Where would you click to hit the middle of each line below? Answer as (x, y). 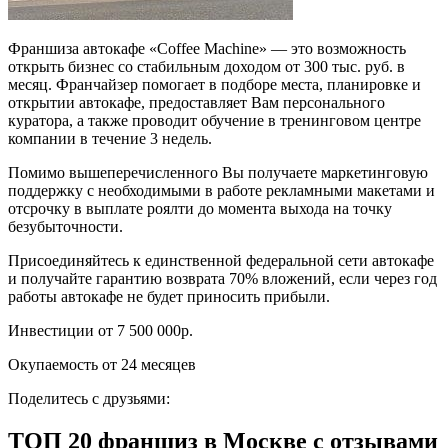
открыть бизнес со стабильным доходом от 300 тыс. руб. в (206, 66)
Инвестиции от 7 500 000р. (100, 330)
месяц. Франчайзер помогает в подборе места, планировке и (214, 84)
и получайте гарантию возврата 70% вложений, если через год (222, 278)
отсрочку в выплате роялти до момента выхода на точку (200, 208)
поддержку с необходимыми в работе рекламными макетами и (221, 190)
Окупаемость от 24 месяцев (102, 364)
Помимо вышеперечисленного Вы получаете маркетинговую (218, 172)
